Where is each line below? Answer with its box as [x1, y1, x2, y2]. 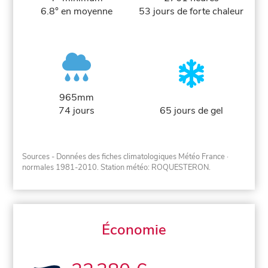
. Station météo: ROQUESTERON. [97, 162, 211, 173]
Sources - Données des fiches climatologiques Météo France [22, 151, 226, 163]
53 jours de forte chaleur [139, 4, 244, 18]
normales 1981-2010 [22, 162, 98, 173]
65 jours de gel [159, 103, 223, 117]
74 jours [59, 103, 95, 117]
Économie [102, 220, 166, 240]
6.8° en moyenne [41, 4, 113, 18]
